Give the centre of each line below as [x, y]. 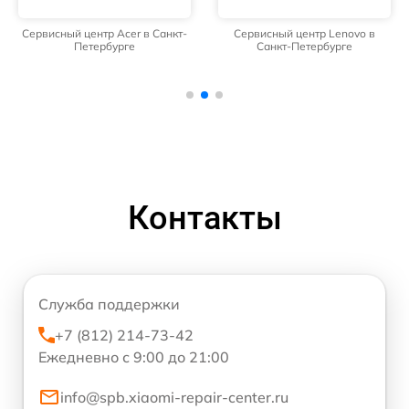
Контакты [204, 219]
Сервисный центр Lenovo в [304, 34]
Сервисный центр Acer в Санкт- [105, 34]
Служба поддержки [109, 304]
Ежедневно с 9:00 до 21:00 [134, 357]
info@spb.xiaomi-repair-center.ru [174, 398]
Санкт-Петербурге [304, 47]
